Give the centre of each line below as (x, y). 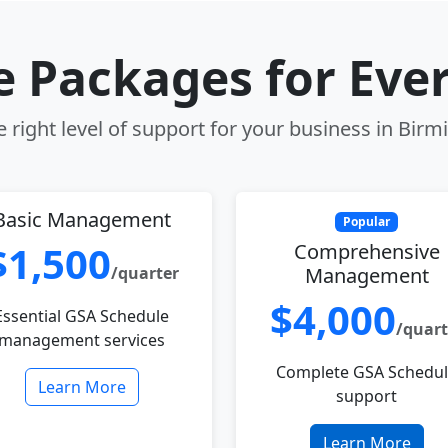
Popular (366, 221)
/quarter (144, 273)
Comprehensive (366, 252)
